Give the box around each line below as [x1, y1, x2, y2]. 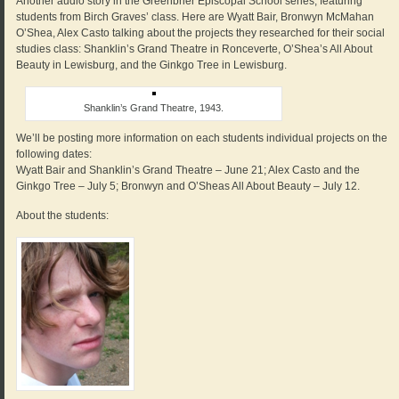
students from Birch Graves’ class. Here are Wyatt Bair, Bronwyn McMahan [16, 11, 375, 24]
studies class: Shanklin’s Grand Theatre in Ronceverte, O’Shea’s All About [16, 43, 373, 56]
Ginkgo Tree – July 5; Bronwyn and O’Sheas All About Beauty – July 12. [16, 180, 361, 193]
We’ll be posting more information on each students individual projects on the [16, 132, 388, 145]
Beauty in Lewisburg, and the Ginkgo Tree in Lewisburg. [16, 59, 288, 72]
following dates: [16, 148, 93, 161]
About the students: [16, 209, 110, 223]
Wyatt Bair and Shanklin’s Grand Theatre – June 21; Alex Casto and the [16, 164, 361, 177]
